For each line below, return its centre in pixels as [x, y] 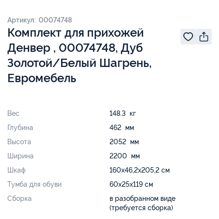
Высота [19, 142]
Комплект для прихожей [76, 32]
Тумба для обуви [34, 184]
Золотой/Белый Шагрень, [79, 63]
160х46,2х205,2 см [140, 170]
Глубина [20, 127]
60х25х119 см [131, 184]
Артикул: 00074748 [40, 20]
